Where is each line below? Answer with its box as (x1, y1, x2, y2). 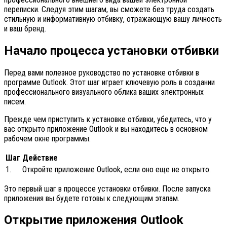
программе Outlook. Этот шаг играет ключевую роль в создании (4, 77, 215, 87)
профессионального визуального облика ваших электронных (4, 87, 204, 97)
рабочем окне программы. (4, 133, 91, 143)
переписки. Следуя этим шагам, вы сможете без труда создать (4, 4, 214, 14)
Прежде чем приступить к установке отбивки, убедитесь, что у (4, 114, 212, 124)
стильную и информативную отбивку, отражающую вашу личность (4, 14, 222, 24)
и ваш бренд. (4, 23, 46, 33)
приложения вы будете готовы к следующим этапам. (4, 193, 179, 203)
